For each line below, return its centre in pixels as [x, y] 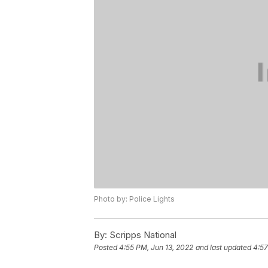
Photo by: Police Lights [134, 199]
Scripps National [142, 235]
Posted [106, 248]
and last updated [223, 248]
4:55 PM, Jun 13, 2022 [156, 248]
